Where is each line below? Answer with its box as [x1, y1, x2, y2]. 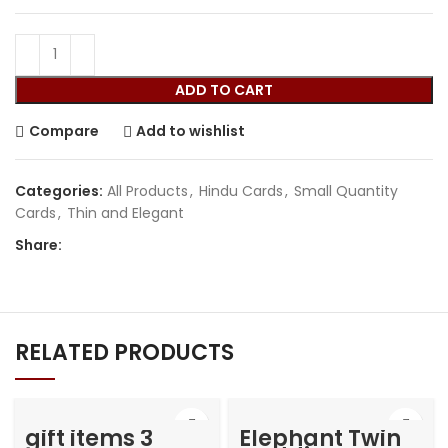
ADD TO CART [175, 79, 273, 100]
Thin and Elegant [67, 202, 184, 223]
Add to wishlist [136, 121, 246, 141]
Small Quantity [294, 180, 398, 201]
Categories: [15, 180, 103, 201]
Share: [15, 234, 62, 255]
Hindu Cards [199, 180, 283, 201]
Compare [28, 121, 99, 141]
